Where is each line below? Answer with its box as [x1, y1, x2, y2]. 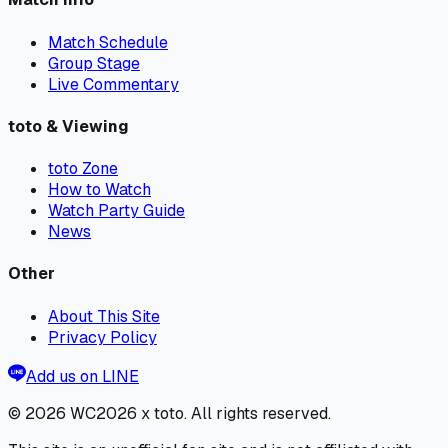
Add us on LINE [26, 365, 139, 387]
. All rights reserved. [184, 402, 331, 424]
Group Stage [48, 52, 140, 74]
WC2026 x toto [70, 402, 184, 424]
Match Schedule [48, 31, 168, 53]
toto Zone [48, 158, 118, 180]
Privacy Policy [48, 326, 157, 348]
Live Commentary [48, 73, 179, 95]
